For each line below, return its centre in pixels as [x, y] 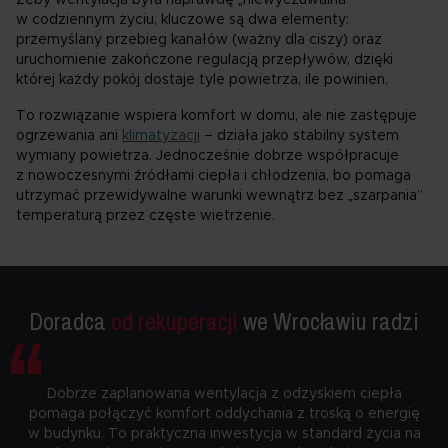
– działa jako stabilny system [299, 136]
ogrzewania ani [69, 136]
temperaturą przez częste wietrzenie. [145, 216]
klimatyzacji [161, 136]
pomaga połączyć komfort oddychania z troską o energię [224, 414]
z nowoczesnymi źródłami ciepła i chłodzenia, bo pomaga [213, 176]
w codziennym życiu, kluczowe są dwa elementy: [182, 20]
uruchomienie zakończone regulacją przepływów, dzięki [204, 60]
